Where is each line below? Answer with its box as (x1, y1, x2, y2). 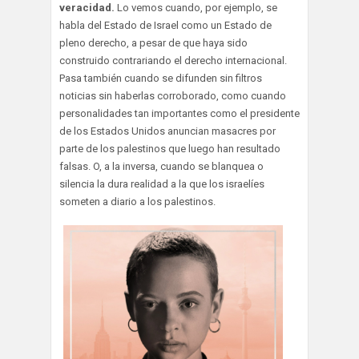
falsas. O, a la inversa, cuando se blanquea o (59, 159, 264, 172)
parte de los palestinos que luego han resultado (59, 142, 280, 155)
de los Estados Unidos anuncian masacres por (59, 124, 276, 137)
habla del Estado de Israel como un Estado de (59, 18, 272, 31)
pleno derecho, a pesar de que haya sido (59, 36, 248, 49)
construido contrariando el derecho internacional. (59, 54, 287, 67)
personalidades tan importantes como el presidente (59, 107, 300, 119)
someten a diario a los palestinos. (59, 195, 216, 208)
